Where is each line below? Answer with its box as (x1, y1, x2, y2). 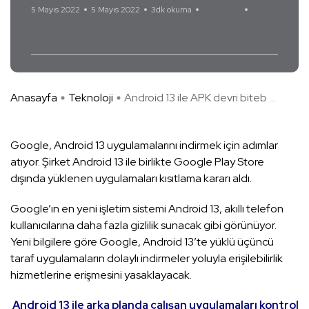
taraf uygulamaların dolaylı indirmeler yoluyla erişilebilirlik (10, 251, 283, 266)
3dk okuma (151, 4, 192, 16)
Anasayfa (10, 90, 57, 106)
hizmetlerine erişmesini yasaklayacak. (10, 268, 192, 283)
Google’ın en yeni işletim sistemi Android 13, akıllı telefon (10, 201, 283, 217)
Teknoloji (68, 90, 113, 106)
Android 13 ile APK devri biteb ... (124, 90, 275, 106)
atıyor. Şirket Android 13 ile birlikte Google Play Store (10, 154, 264, 170)
